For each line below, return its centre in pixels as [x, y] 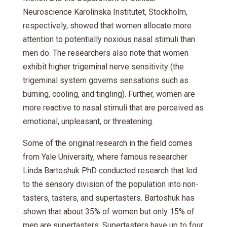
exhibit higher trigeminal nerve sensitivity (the [103, 66]
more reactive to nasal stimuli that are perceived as [113, 107]
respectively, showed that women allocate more [107, 25]
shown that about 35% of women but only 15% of [108, 211]
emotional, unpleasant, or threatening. [88, 121]
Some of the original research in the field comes [107, 143]
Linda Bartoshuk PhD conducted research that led [110, 170]
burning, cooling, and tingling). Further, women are [109, 94]
